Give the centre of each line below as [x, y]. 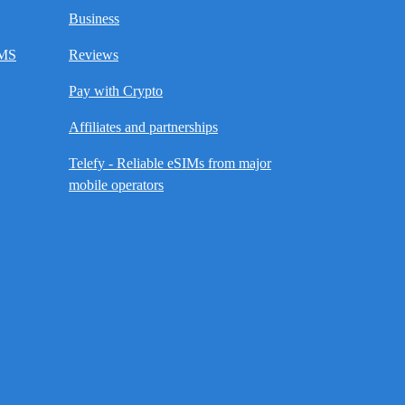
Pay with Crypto [116, 91]
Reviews [94, 55]
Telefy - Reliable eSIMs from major [170, 163]
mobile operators [116, 185]
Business [94, 19]
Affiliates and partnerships [143, 127]
